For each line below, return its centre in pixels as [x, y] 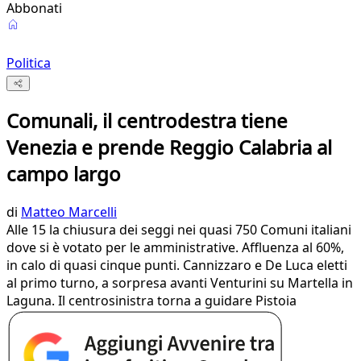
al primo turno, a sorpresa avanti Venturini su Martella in [180, 283]
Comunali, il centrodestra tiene [147, 121]
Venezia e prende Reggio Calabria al [169, 147]
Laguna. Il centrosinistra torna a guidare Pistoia [151, 301]
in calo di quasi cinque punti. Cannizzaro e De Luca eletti [177, 266]
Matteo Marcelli [69, 212]
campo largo [64, 174]
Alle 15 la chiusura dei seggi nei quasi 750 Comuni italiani [179, 230]
